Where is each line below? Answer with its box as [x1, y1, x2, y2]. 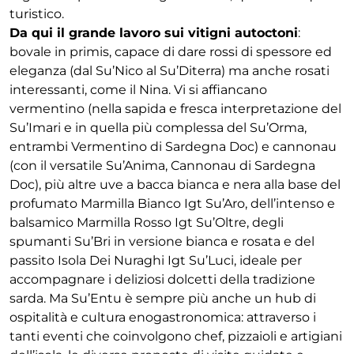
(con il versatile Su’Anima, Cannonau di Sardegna [9, 157, 315, 173]
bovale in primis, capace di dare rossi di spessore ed [9, 43, 332, 59]
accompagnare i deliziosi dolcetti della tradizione [9, 271, 315, 287]
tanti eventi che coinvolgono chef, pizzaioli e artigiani [9, 328, 342, 344]
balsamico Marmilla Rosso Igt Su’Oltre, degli [9, 214, 284, 230]
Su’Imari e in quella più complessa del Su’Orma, [9, 119, 307, 135]
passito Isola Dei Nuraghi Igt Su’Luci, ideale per [9, 252, 302, 268]
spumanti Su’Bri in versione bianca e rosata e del [9, 233, 314, 249]
